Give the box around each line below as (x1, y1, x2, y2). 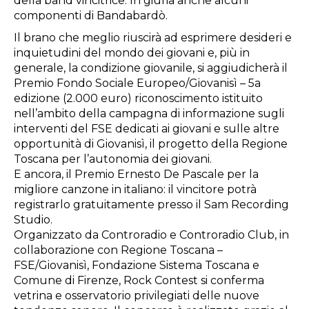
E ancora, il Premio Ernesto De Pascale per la (14, 168, 259, 181)
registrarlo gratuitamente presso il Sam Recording (14, 198, 289, 212)
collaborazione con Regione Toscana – (14, 243, 223, 257)
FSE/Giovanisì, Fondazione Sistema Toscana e (14, 259, 259, 272)
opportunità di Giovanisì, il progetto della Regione (14, 137, 288, 151)
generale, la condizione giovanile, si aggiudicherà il (14, 61, 288, 75)
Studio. (14, 213, 52, 227)
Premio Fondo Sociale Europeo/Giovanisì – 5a (14, 77, 261, 90)
